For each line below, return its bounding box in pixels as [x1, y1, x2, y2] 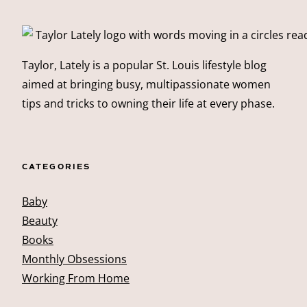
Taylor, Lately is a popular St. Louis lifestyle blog [22, 57, 267, 73]
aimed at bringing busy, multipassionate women [22, 76, 271, 92]
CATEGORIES [22, 162, 90, 171]
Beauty [22, 212, 58, 228]
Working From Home [22, 270, 130, 286]
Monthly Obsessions [22, 251, 127, 267]
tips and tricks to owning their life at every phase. [22, 95, 275, 111]
